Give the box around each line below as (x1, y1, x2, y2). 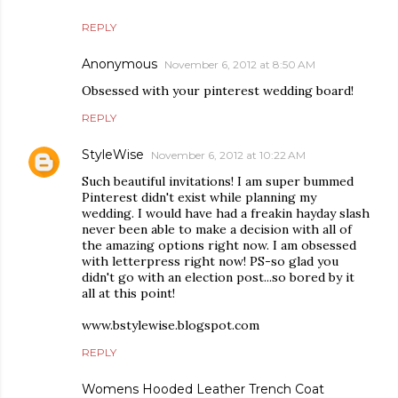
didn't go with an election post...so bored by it (82, 269, 354, 286)
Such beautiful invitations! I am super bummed (82, 173, 354, 190)
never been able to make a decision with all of (82, 221, 352, 238)
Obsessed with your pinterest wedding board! (82, 83, 354, 99)
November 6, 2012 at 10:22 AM (151, 148, 306, 163)
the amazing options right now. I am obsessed (82, 237, 356, 254)
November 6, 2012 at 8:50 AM (164, 58, 315, 72)
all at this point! (82, 285, 175, 302)
